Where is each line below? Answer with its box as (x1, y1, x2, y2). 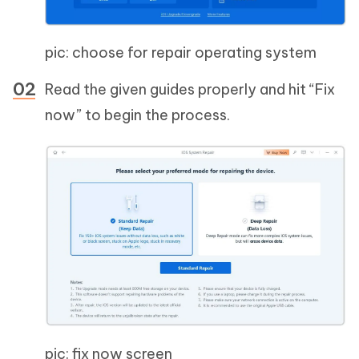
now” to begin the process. (45, 105, 230, 124)
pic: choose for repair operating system (45, 42, 317, 62)
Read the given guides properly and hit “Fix (45, 79, 335, 99)
